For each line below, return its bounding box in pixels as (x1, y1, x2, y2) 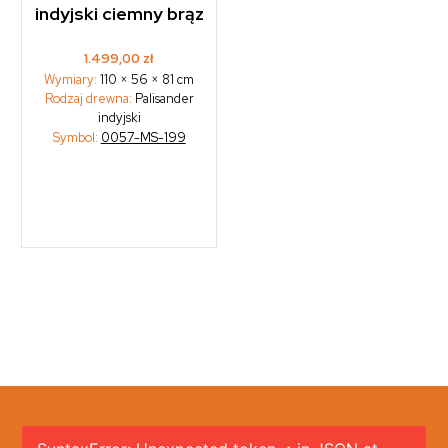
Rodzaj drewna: (44, 90, 132, 108)
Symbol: (52, 129, 101, 147)
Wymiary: (44, 71, 101, 89)
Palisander (131, 90, 194, 108)
